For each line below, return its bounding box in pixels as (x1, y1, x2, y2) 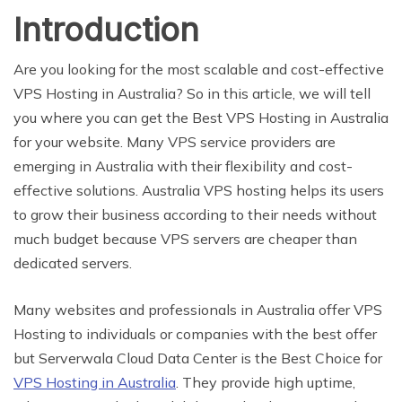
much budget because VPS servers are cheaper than (13, 229, 357, 248)
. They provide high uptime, (176, 372, 355, 391)
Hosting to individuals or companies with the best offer (13, 324, 377, 343)
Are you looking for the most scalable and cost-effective (13, 59, 384, 78)
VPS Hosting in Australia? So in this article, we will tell (13, 83, 371, 102)
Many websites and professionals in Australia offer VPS (13, 300, 382, 319)
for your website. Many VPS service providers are (13, 132, 336, 151)
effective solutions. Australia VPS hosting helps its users (13, 180, 384, 199)
